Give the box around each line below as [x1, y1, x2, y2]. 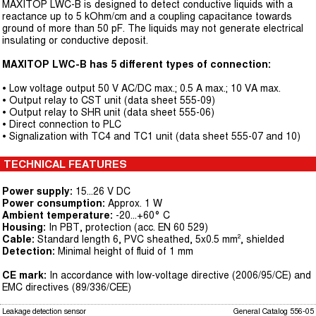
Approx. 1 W [105, 197, 162, 209]
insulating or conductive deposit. [2, 35, 151, 46]
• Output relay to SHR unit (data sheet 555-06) [2, 107, 217, 118]
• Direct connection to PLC [2, 119, 121, 130]
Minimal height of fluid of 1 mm [55, 245, 193, 257]
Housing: [2, 221, 46, 233]
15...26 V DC [73, 186, 133, 197]
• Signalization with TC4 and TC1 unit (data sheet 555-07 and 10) [2, 130, 300, 142]
